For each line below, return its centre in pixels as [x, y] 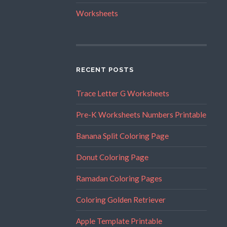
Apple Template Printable [119, 221]
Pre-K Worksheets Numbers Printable [141, 114]
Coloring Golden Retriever [121, 199]
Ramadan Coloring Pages [119, 178]
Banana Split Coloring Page [122, 136]
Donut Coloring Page [112, 157]
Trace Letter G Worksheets [122, 93]
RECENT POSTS [105, 69]
